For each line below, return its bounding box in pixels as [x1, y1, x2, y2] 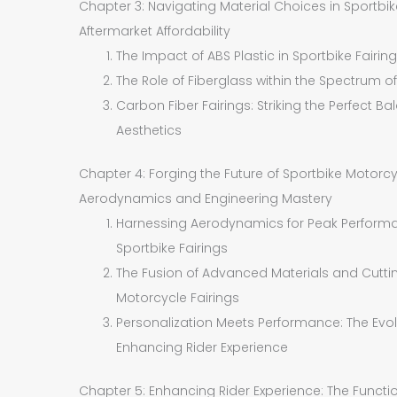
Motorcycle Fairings [116, 288, 240, 307]
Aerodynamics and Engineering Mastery [79, 189, 333, 207]
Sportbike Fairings [116, 238, 229, 257]
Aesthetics [116, 121, 183, 139]
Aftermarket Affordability [79, 21, 231, 40]
